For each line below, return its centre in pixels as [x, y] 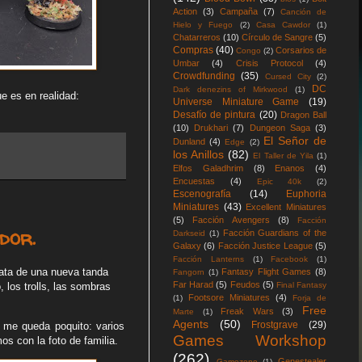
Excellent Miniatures [286, 207]
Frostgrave [275, 325]
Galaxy [187, 246]
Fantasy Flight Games [267, 271]
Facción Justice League [265, 246]
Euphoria [306, 194]
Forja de [309, 298]
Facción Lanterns [208, 259]
